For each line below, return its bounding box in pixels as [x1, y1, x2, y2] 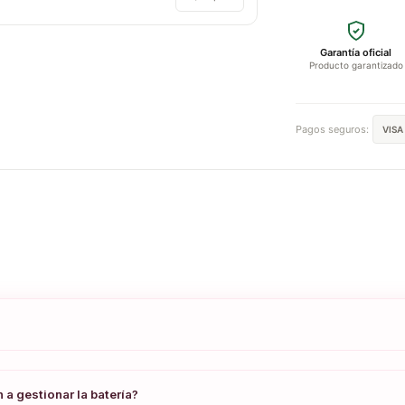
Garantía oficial [320, 46, 392, 60]
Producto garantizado [308, 60, 403, 71]
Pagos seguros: [296, 123, 370, 137]
